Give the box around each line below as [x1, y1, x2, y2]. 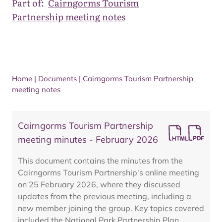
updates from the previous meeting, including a [18, 191, 191, 201]
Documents [38, 74, 77, 83]
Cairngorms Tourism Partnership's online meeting [18, 167, 199, 177]
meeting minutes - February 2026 [18, 134, 158, 145]
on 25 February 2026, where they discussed [18, 179, 180, 189]
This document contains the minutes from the [18, 156, 183, 166]
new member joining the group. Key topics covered [18, 203, 204, 213]
